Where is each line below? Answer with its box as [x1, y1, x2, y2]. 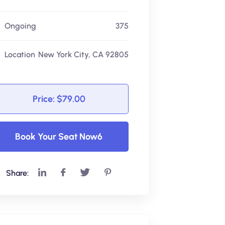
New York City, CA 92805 [38, 49, 129, 59]
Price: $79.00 [32, 93, 85, 104]
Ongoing [2, 21, 36, 31]
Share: [6, 168, 31, 178]
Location [2, 49, 35, 59]
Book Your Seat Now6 [15, 131, 103, 142]
